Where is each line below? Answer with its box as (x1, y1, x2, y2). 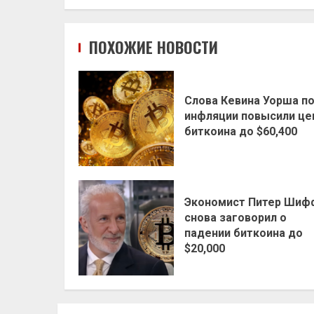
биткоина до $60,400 (184, 125, 297, 139)
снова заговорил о (184, 211, 287, 225)
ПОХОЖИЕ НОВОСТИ (89, 35, 218, 58)
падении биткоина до (184, 226, 303, 240)
